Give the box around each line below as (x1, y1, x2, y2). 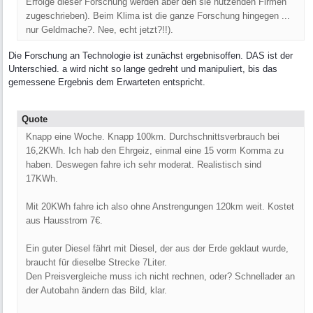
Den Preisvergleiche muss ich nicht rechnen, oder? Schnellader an (26, 271, 295, 282)
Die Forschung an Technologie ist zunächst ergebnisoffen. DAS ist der (8, 50, 293, 61)
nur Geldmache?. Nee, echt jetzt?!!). (26, 24, 173, 36)
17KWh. (26, 173, 58, 184)
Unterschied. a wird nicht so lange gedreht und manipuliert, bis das (8, 64, 277, 75)
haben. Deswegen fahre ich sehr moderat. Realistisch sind (26, 159, 261, 170)
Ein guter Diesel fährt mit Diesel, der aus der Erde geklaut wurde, (26, 243, 289, 254)
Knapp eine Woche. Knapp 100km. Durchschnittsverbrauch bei (26, 131, 279, 143)
